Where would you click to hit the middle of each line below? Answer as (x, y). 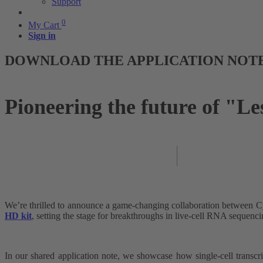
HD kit (18, 216)
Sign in (42, 36)
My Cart (44, 25)
